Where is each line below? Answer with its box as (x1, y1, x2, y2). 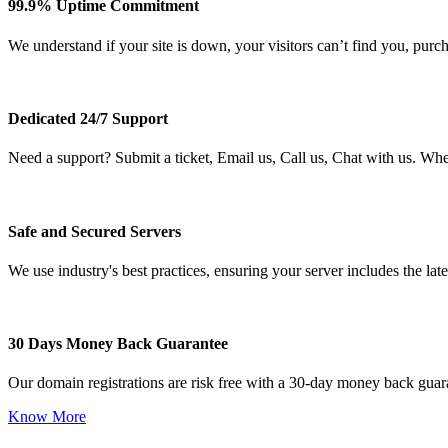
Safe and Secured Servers (8, 222, 181, 240)
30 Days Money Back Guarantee (8, 335, 228, 353)
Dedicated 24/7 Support (8, 109, 168, 127)
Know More (8, 408, 86, 426)
